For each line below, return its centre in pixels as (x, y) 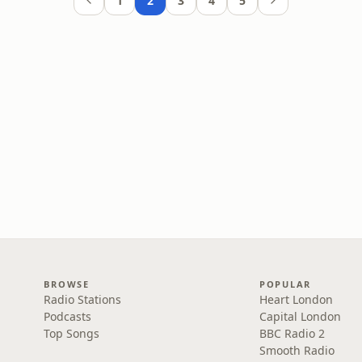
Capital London (300, 316)
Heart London (296, 299)
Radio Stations (83, 299)
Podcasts (68, 316)
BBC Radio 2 (292, 333)
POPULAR (285, 284)
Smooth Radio (297, 350)
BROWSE (67, 284)
